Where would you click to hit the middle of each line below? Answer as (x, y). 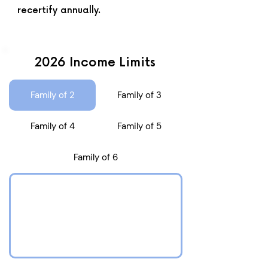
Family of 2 (52, 95)
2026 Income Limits (95, 63)
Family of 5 (139, 126)
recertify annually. (59, 10)
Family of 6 (96, 157)
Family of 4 (52, 126)
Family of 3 (139, 95)
